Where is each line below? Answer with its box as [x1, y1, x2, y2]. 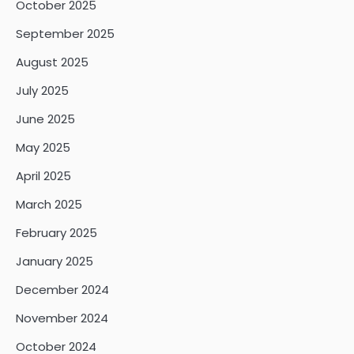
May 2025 [16, 139, 70, 156]
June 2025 [16, 111, 75, 128]
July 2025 [16, 82, 69, 100]
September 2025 [16, 25, 115, 43]
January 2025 [16, 253, 93, 270]
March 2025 [16, 196, 82, 213]
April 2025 [16, 168, 71, 185]
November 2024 [16, 310, 108, 327]
